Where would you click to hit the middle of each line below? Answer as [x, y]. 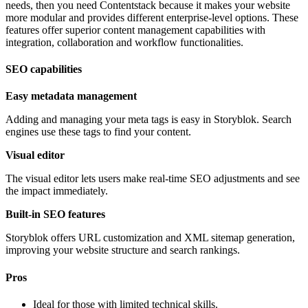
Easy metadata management [71, 96]
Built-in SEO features [55, 214]
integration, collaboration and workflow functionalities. [124, 42]
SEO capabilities [44, 69]
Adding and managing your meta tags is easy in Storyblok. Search [148, 120]
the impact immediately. [57, 191]
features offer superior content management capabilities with [135, 30]
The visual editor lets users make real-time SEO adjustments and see [153, 179]
